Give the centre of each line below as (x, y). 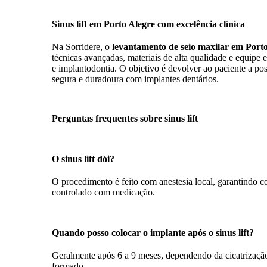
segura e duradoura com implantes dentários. (135, 79)
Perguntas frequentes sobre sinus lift (125, 118)
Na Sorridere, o (82, 46)
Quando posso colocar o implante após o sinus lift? (153, 232)
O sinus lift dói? (83, 159)
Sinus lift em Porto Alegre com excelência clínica (148, 24)
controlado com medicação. (103, 192)
